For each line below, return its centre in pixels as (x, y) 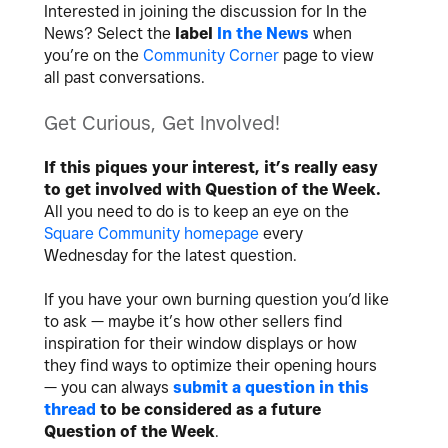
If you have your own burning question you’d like (216, 300)
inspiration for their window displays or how (200, 344)
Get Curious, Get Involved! (165, 123)
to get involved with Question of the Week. (212, 190)
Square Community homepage (153, 234)
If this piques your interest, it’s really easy (211, 168)
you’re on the (93, 56)
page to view (326, 56)
